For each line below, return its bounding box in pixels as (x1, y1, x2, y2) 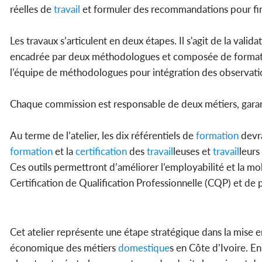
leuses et (173, 145, 211, 158)
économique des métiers (10, 242, 116, 254)
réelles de (10, 3, 51, 16)
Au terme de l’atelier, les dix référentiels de (10, 129, 194, 142)
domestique (116, 242, 170, 254)
